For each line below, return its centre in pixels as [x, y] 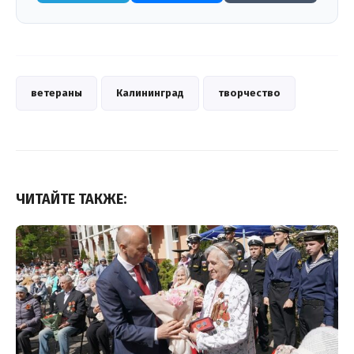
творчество [249, 93]
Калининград [150, 93]
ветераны [56, 93]
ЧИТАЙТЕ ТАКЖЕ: [71, 200]
